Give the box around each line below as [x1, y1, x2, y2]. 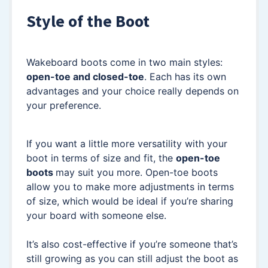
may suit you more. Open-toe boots [56, 166, 218, 178]
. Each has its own [144, 70, 226, 83]
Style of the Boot [26, 10, 150, 32]
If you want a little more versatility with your [26, 137, 227, 150]
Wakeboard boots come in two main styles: [26, 56, 223, 68]
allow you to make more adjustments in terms [26, 180, 234, 193]
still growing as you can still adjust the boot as [26, 252, 238, 264]
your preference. [26, 99, 101, 111]
